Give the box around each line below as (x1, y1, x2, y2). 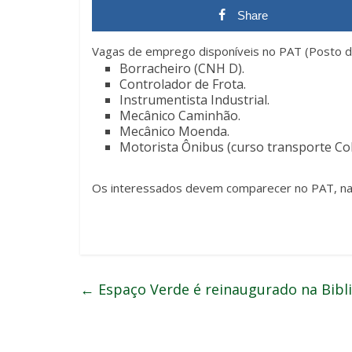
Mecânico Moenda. (119, 122, 229, 140)
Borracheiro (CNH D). (119, 59, 244, 77)
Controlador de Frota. (119, 75, 246, 93)
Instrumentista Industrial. (119, 90, 269, 108)
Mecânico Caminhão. (119, 106, 240, 124)
